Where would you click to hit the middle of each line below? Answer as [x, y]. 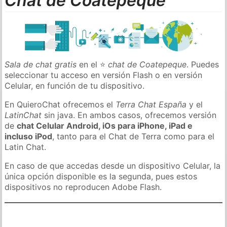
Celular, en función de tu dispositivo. [75, 85]
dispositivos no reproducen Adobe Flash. [83, 187]
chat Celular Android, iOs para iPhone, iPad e [105, 125]
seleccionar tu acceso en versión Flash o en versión [104, 75]
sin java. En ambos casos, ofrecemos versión [129, 115]
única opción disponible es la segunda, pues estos [101, 176]
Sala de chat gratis [41, 64]
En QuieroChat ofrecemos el [60, 104]
